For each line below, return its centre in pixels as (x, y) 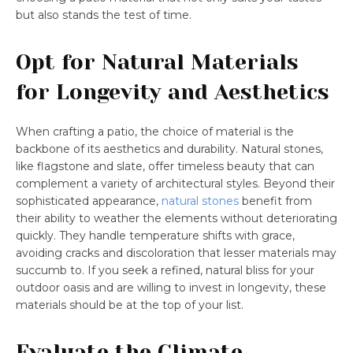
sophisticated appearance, (89, 201)
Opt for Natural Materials (157, 61)
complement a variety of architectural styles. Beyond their (175, 183)
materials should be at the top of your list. (130, 305)
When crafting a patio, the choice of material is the (155, 131)
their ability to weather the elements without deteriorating (176, 218)
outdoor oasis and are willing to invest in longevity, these (171, 287)
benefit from (275, 201)
